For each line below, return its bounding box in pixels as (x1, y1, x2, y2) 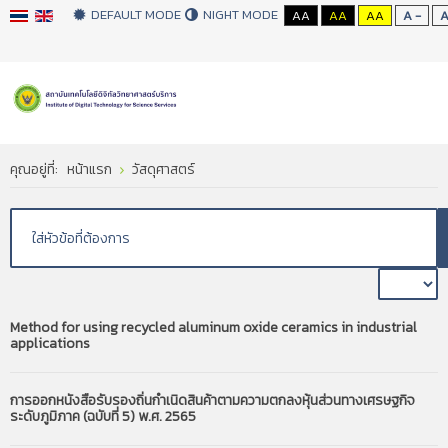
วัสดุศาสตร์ (132, 159, 195, 180)
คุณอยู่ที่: (10, 159, 64, 180)
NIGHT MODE (203, 5, 278, 24)
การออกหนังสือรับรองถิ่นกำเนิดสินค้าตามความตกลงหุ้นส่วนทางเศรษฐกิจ (10, 390, 415, 411)
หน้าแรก (67, 159, 112, 180)
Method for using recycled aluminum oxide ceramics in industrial (10, 317, 417, 338)
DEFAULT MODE (91, 5, 181, 24)
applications (10, 333, 90, 354)
